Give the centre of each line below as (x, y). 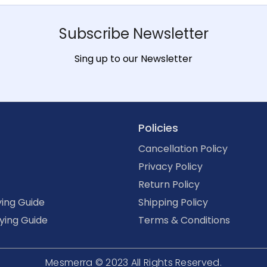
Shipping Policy (173, 202)
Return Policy (169, 184)
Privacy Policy (170, 166)
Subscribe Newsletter (133, 33)
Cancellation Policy (183, 148)
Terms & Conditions (184, 220)
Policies (158, 128)
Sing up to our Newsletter (133, 58)
